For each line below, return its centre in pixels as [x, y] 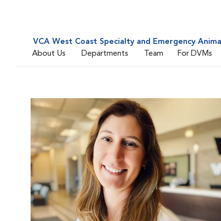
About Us [49, 54]
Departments [105, 54]
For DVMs [195, 54]
